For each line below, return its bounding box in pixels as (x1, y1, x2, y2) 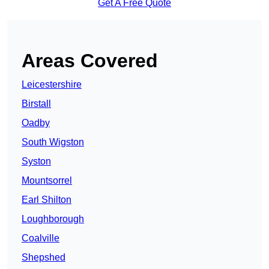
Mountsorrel (22, 175, 72, 186)
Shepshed (22, 252, 65, 263)
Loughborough (22, 214, 84, 225)
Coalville (22, 233, 59, 244)
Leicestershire (22, 79, 82, 90)
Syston (22, 156, 51, 167)
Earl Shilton (22, 195, 71, 205)
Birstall (22, 98, 51, 109)
